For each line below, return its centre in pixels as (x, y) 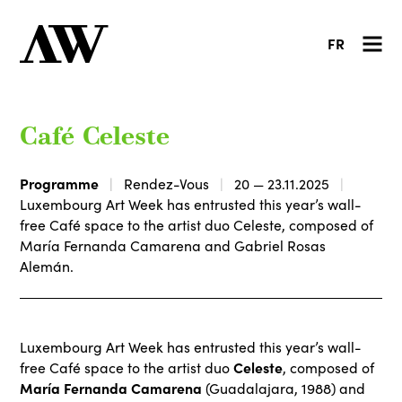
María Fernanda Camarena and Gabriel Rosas (173, 245)
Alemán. (47, 266)
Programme (60, 183)
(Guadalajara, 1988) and (286, 388)
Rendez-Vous (167, 183)
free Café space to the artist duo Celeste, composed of (197, 224)
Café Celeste (95, 138)
